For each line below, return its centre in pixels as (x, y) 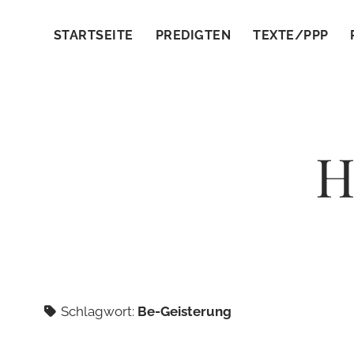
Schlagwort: (98, 311)
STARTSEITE (94, 35)
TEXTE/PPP (291, 35)
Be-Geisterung (185, 311)
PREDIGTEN (193, 35)
